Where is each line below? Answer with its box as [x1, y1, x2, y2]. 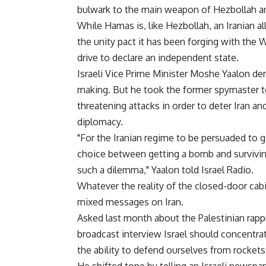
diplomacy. [77, 116, 123, 128]
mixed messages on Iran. [77, 196, 183, 208]
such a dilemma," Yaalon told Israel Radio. [77, 164, 254, 176]
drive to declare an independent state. [77, 52, 239, 64]
